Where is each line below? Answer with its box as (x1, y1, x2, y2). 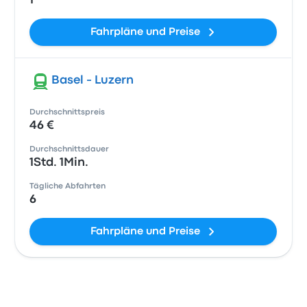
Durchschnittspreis (29, 109, 106, 116)
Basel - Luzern (51, 75, 134, 86)
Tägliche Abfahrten (29, 183, 106, 190)
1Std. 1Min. (29, 158, 89, 168)
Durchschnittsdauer (29, 146, 110, 153)
